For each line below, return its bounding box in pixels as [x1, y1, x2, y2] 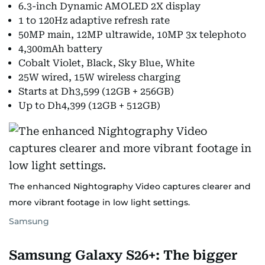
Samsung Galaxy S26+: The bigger [9, 248, 238, 263]
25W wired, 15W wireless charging [18, 72, 180, 83]
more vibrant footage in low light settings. [9, 197, 190, 208]
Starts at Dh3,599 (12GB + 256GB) [18, 86, 174, 97]
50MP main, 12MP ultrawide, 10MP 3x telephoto [18, 29, 246, 40]
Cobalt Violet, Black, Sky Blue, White [18, 57, 195, 69]
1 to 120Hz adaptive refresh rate [18, 15, 170, 26]
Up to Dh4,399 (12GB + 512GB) [18, 100, 160, 111]
